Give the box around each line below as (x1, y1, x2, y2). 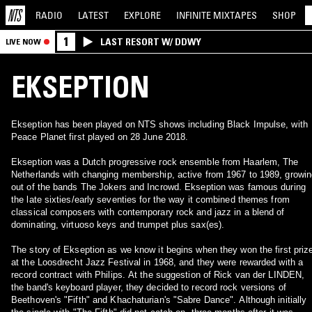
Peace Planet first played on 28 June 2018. (11, 132, 189, 142)
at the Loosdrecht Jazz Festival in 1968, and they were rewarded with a (11, 257, 303, 267)
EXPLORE (124, 8, 161, 22)
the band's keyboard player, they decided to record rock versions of (11, 282, 286, 292)
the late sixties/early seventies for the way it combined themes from (11, 194, 290, 205)
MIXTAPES (213, 8, 257, 22)
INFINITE (176, 8, 213, 22)
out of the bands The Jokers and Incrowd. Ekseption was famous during (11, 182, 306, 192)
